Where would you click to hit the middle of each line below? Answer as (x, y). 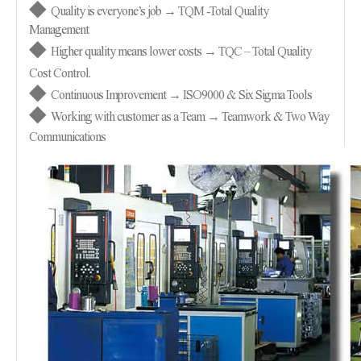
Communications (67, 137)
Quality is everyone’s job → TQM (129, 11)
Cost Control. (61, 73)
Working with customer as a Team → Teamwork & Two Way (190, 116)
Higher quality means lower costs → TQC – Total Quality (181, 51)
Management (60, 29)
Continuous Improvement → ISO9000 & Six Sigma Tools (183, 95)
